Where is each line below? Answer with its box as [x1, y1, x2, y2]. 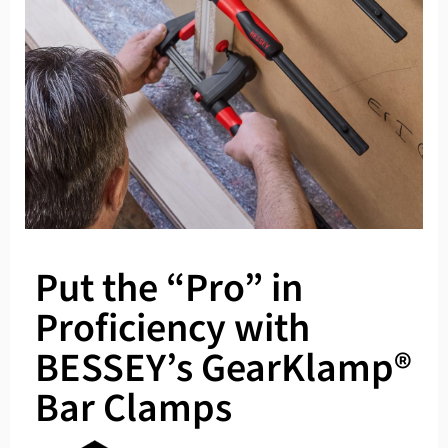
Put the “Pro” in [35, 262, 303, 315]
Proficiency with [35, 302, 310, 355]
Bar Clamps [35, 382, 232, 435]
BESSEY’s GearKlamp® [35, 342, 412, 395]
